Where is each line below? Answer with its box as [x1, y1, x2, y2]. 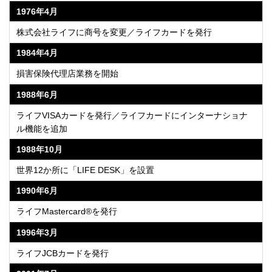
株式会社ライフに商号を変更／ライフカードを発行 [16, 27, 212, 37]
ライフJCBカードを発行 [16, 248, 109, 258]
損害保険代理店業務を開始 [16, 69, 119, 79]
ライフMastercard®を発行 [16, 206, 118, 217]
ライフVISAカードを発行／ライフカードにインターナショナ [16, 110, 248, 120]
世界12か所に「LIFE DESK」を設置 [16, 165, 155, 175]
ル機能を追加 [16, 123, 68, 134]
